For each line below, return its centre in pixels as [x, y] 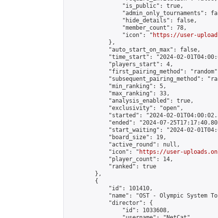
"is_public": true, [126, 6]
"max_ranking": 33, [119, 93]
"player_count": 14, [120, 159]
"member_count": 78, [127, 28]
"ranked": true [112, 166]
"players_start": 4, [120, 64]
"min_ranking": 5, [117, 86]
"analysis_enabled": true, [131, 101]
